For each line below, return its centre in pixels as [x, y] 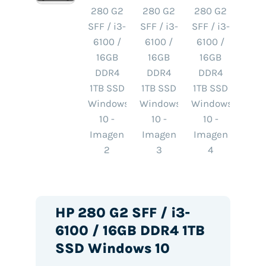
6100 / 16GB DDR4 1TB [130, 231]
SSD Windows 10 [112, 248]
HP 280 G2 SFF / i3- [122, 213]
